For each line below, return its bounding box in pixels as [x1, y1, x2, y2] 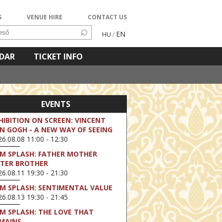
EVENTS [41, 99, 70, 110]
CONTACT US [88, 13, 127, 21]
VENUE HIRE [27, 13, 62, 21]
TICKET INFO [34, 51, 83, 62]
